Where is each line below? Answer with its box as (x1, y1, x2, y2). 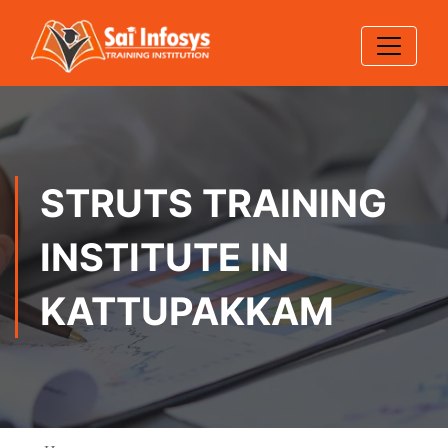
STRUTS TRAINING (40, 180, 387, 226)
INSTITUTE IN (40, 234, 289, 280)
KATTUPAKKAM (40, 288, 334, 334)
